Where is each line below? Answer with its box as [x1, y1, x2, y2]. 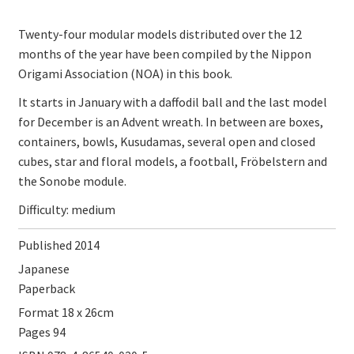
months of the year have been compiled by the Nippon [17, 45, 311, 62]
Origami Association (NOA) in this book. [17, 65, 232, 81]
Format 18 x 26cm [17, 303, 114, 320]
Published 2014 [17, 237, 100, 254]
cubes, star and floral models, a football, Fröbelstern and [17, 153, 327, 169]
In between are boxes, [205, 113, 323, 130]
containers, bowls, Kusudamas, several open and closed [17, 133, 315, 149]
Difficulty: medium [17, 201, 115, 217]
